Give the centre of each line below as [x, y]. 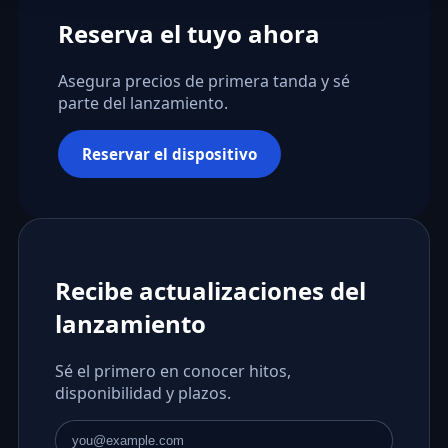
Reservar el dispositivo [169, 153]
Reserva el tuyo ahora [188, 34]
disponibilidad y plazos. [142, 393]
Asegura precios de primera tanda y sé [203, 81]
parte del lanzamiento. [142, 103]
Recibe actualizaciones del [210, 291]
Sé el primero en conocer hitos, [172, 371]
